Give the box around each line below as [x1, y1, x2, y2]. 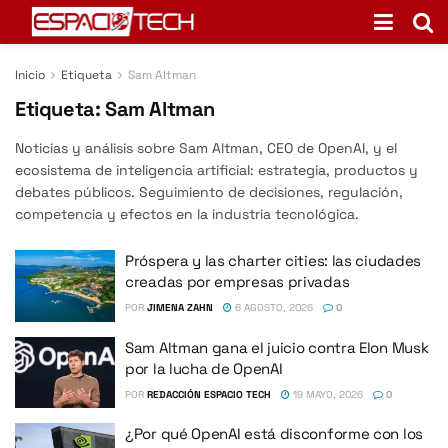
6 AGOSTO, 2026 [232, 301, 313, 314]
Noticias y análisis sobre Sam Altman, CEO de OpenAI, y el [15, 139, 397, 157]
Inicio [15, 67, 45, 83]
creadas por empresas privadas [125, 272, 350, 291]
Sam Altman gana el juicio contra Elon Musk [125, 337, 429, 357]
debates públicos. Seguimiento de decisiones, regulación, [15, 183, 403, 201]
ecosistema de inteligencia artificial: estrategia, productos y [15, 161, 418, 179]
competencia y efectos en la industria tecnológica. [15, 205, 359, 223]
